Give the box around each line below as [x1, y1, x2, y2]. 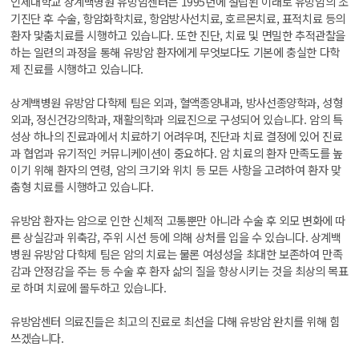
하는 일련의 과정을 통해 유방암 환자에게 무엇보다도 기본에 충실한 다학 [10, 42, 340, 60]
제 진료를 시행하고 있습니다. [10, 59, 143, 77]
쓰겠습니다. [10, 329, 64, 346]
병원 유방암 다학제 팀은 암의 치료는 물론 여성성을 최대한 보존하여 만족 [10, 244, 343, 262]
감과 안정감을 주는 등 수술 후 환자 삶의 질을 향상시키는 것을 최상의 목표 [10, 261, 349, 279]
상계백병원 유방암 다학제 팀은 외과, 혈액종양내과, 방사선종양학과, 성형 [10, 93, 343, 111]
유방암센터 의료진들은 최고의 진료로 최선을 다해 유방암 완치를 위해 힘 [10, 312, 340, 329]
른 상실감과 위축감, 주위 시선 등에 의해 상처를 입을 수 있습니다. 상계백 [10, 228, 341, 245]
